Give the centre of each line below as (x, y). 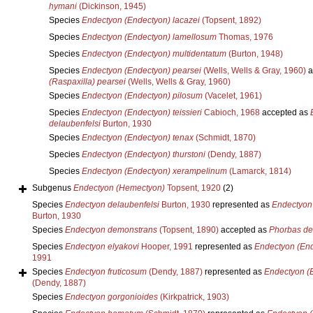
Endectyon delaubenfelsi (112, 204)
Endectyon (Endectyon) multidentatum (154, 53)
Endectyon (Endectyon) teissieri (141, 112)
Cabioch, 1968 (231, 112)
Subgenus (52, 188)
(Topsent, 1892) (230, 20)
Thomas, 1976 (245, 37)
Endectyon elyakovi (102, 246)
